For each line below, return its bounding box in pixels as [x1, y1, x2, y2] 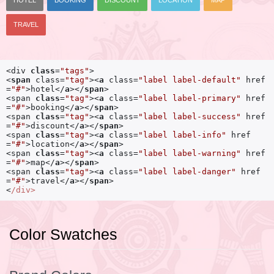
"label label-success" [138, 112, 241, 122]
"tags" [60, 66, 89, 76]
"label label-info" [138, 130, 226, 140]
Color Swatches [9, 226, 117, 243]
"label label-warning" [138, 149, 241, 158]
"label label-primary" [138, 94, 241, 103]
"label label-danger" [138, 167, 236, 177]
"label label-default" [138, 75, 241, 85]
